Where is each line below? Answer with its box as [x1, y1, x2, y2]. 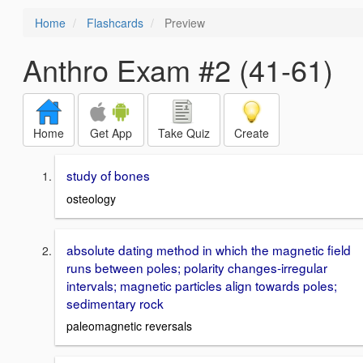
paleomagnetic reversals [66, 318, 192, 335]
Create [234, 125, 269, 141]
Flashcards [87, 15, 143, 31]
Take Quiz [158, 125, 210, 141]
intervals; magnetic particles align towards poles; [66, 275, 337, 294]
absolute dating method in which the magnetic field [66, 240, 351, 258]
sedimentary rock [66, 293, 164, 312]
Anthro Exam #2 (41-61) [23, 49, 333, 90]
